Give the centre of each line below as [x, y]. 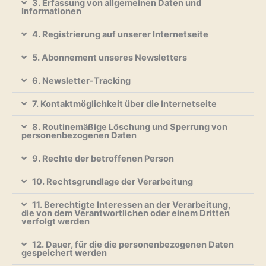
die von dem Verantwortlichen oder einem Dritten [126, 213]
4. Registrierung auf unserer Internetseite [120, 34]
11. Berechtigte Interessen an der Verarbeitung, [131, 205]
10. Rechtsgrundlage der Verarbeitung [112, 181]
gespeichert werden [64, 253]
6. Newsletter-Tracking [81, 80]
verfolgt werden [56, 221]
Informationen [51, 11]
